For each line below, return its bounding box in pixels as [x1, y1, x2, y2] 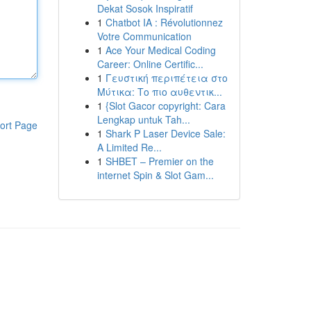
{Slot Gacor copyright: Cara [105, 99, 226, 112]
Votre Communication [96, 29, 192, 43]
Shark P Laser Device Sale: [105, 126, 226, 140]
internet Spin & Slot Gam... [96, 168, 214, 182]
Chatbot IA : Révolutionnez [105, 15, 223, 29]
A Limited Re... [96, 140, 162, 154]
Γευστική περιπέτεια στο [105, 71, 228, 85]
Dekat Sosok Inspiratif [96, 1, 193, 15]
